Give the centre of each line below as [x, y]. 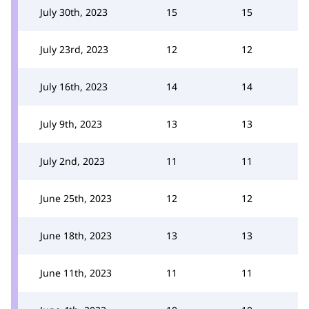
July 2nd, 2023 [72, 161]
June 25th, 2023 [76, 198]
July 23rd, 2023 [74, 49]
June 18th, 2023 [76, 235]
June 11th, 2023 [76, 272]
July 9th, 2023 [71, 123]
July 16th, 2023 [74, 86]
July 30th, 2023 [74, 12]
